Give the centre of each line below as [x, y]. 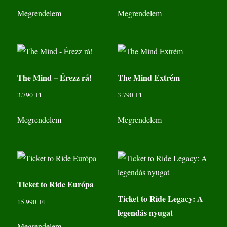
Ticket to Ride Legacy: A [160, 199]
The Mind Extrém [148, 78]
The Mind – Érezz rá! [55, 78]
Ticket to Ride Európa [56, 184]
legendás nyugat [145, 213]
